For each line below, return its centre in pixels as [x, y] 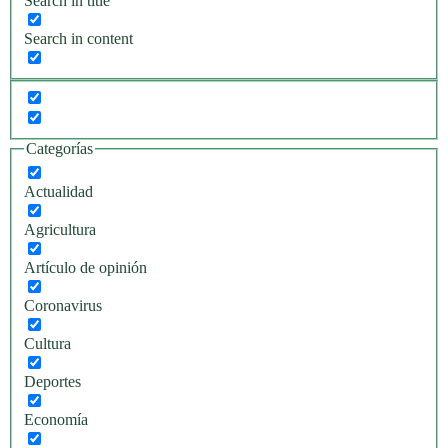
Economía [56, 420]
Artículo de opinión [85, 268]
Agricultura [60, 230]
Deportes [52, 382]
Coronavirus [63, 306]
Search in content [78, 39]
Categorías [59, 148]
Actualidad [58, 192]
